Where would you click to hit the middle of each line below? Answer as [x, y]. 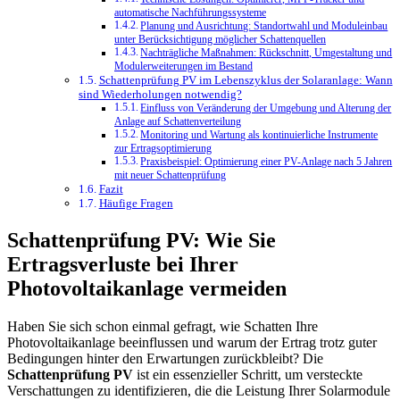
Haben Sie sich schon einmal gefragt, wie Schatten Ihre [162, 327]
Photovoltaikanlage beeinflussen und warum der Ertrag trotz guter [192, 343]
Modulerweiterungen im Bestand [183, 67]
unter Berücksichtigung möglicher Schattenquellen [220, 40]
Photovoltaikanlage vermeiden [147, 289]
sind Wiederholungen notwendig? [160, 95]
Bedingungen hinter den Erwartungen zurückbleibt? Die [165, 359]
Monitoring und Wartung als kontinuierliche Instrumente [259, 136]
